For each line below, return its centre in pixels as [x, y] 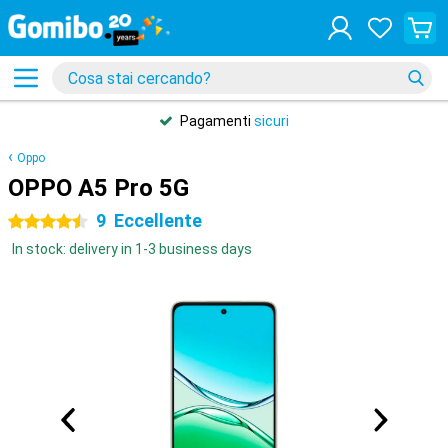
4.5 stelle [37, 222]
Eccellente [158, 220]
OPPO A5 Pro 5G [98, 188]
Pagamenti [216, 121]
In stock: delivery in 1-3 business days [132, 249]
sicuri [271, 121]
